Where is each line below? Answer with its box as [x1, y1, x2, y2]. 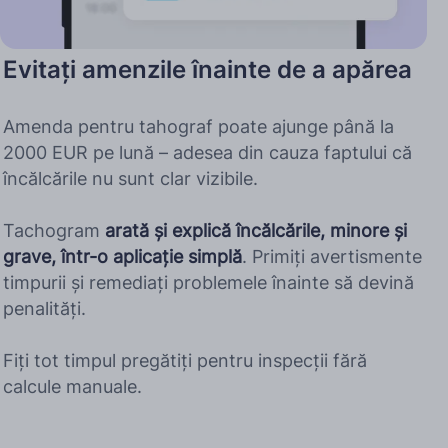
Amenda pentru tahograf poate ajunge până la [3, 116, 394, 138]
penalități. [3, 298, 86, 320]
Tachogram [3, 220, 105, 242]
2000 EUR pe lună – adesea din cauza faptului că [3, 142, 412, 164]
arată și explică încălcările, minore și [105, 220, 407, 242]
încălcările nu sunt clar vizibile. [3, 168, 258, 190]
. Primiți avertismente [242, 246, 422, 268]
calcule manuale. [3, 376, 142, 398]
